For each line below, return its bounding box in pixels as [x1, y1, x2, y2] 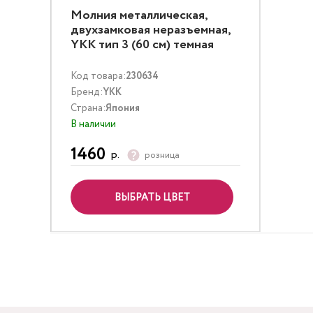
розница [145, 148, 180, 162]
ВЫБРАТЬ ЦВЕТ [114, 191, 190, 205]
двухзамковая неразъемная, [71, 21, 231, 39]
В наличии [71, 117, 116, 131]
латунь [71, 50, 109, 68]
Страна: [71, 101, 105, 115]
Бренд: [71, 85, 103, 99]
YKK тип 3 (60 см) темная [71, 36, 214, 54]
